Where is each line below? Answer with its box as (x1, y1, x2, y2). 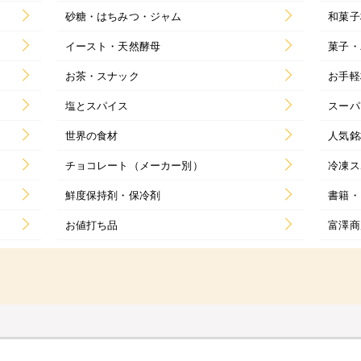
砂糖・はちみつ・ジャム (64, 7, 182, 23)
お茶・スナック (64, 67, 139, 83)
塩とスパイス (64, 97, 129, 113)
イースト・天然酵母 (64, 37, 161, 53)
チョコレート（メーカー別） (64, 156, 203, 172)
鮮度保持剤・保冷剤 (64, 186, 161, 202)
